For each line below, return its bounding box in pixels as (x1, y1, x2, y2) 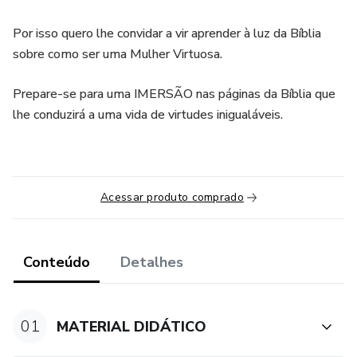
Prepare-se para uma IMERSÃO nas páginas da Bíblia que (13, 85, 335, 103)
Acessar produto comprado (100, 190, 244, 205)
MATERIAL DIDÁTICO (57, 316, 207, 336)
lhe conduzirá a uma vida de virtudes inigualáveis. (13, 106, 283, 124)
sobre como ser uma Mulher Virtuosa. (13, 45, 222, 63)
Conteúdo (23, 253, 90, 272)
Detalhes (120, 253, 183, 272)
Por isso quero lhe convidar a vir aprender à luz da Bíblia (13, 25, 321, 42)
